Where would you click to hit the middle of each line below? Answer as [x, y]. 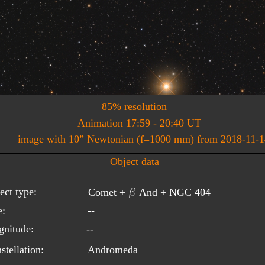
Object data [135, 161]
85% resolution [134, 106]
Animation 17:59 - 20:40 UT [139, 123]
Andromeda [113, 249]
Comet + [108, 192]
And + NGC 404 [174, 192]
